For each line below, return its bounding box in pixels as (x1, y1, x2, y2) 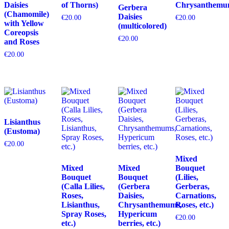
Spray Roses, (61, 209, 106, 218)
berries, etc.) (118, 218, 161, 227)
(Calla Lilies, (61, 181, 105, 191)
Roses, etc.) (175, 200, 214, 209)
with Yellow (4, 19, 44, 28)
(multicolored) (118, 21, 167, 31)
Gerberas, (175, 181, 210, 191)
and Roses (4, 37, 39, 47)
